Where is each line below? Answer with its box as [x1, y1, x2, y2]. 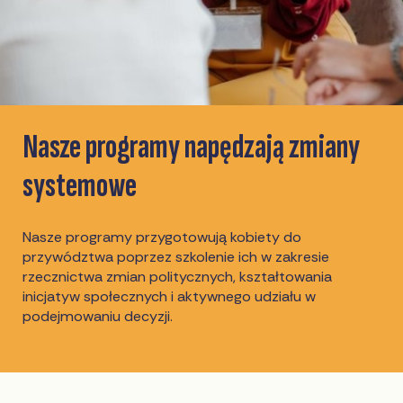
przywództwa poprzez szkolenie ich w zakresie [22, 247, 330, 267]
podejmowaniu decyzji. [22, 307, 174, 327]
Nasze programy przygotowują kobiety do [22, 228, 302, 247]
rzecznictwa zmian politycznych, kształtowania [22, 267, 333, 287]
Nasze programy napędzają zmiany [22, 127, 361, 168]
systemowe [22, 166, 138, 207]
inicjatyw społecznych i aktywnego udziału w [22, 287, 317, 307]
